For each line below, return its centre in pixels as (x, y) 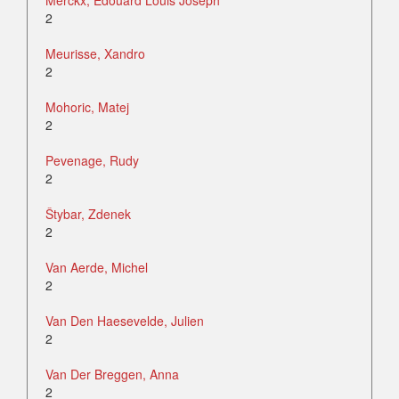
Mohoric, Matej (87, 107)
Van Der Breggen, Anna (112, 375)
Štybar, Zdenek (88, 214)
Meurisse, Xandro (95, 54)
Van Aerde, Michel (97, 268)
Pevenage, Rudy (92, 161)
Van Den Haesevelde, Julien (125, 321)
